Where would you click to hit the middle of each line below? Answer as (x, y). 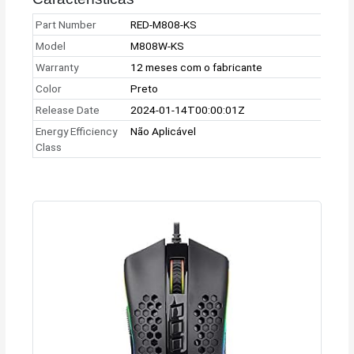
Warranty (57, 67)
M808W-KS (158, 45)
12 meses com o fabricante (197, 67)
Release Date (68, 109)
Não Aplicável (164, 131)
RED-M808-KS (164, 24)
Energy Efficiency (77, 131)
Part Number (66, 24)
